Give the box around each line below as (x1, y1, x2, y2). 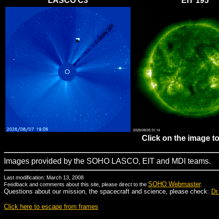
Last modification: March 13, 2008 (4, 175, 84, 180)
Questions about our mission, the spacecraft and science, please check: (4, 188, 211, 195)
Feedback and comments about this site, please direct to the (4, 181, 148, 187)
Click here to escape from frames (4, 203, 98, 210)
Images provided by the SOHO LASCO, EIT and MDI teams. (4, 157, 211, 165)
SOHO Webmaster (148, 180, 200, 188)
